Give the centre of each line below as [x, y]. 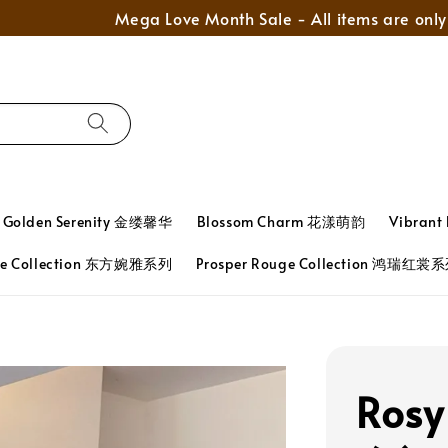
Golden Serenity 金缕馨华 [87, 221]
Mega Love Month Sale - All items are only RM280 [224, 18]
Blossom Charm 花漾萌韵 [281, 221]
